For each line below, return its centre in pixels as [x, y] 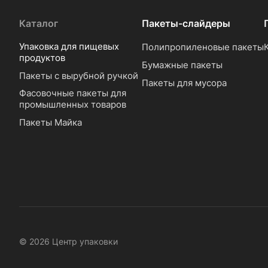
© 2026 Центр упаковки [68, 241]
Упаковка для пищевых [69, 46]
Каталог [39, 23]
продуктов [42, 58]
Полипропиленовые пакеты [202, 47]
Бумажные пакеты [182, 65]
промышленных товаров [73, 104]
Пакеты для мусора [184, 83]
